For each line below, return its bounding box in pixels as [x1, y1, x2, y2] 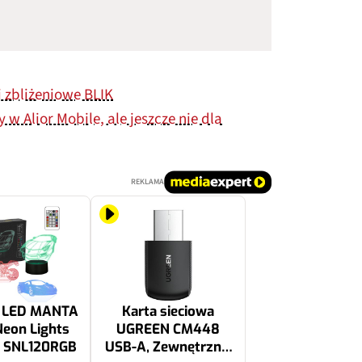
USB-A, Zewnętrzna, [104, 338, 232, 356]
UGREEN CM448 [116, 320, 220, 339]
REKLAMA [131, 176, 164, 187]
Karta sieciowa [122, 302, 214, 321]
